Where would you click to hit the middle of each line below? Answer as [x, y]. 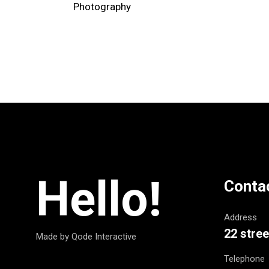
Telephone [244, 259]
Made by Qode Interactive [86, 237]
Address [240, 217]
